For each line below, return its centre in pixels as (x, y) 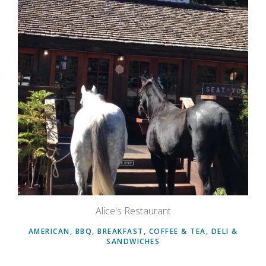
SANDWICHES (133, 242)
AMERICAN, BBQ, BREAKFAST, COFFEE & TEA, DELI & (133, 232)
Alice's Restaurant (133, 211)
